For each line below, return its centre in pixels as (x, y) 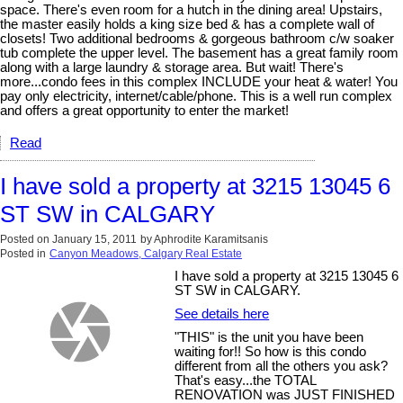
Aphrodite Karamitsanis (211, 240)
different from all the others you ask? (282, 367)
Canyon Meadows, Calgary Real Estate (146, 254)
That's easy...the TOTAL (246, 381)
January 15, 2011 (94, 240)
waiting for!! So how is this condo (271, 352)
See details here (222, 314)
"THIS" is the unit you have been (269, 338)
